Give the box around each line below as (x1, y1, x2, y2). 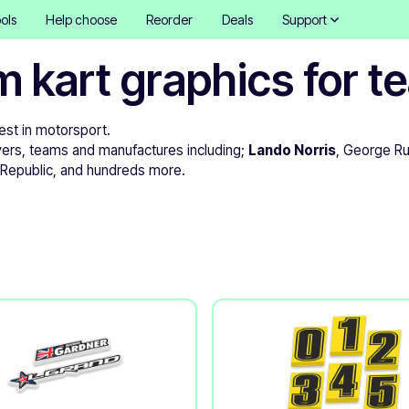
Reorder (145, 12, 193, 27)
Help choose (45, 12, 117, 27)
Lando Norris (248, 142, 337, 159)
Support (281, 12, 327, 27)
